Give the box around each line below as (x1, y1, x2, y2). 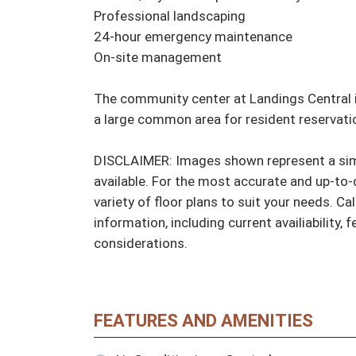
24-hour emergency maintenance (94, 29, 292, 45)
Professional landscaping (94, 8, 246, 25)
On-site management (94, 49, 222, 66)
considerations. (94, 235, 188, 252)
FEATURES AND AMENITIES (94, 311, 313, 331)
